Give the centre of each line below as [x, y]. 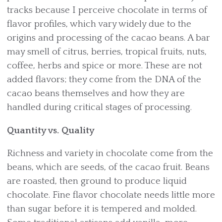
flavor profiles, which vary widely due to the [99, 24]
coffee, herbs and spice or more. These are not [105, 66]
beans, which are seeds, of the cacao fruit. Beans [108, 167]
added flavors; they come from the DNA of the [104, 80]
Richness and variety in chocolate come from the [110, 153]
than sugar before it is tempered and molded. [102, 209]
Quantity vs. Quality [51, 131]
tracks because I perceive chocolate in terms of [107, 10]
